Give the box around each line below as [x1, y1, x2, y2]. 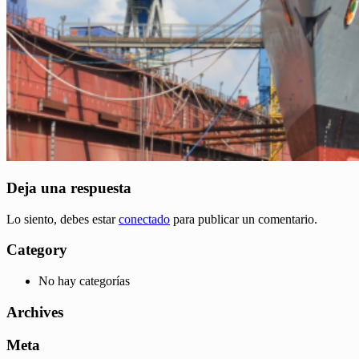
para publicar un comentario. [170, 212, 317, 226]
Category [6, 241, 67, 259]
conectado [119, 212, 170, 226]
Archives [6, 303, 63, 321]
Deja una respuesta [6, 179, 131, 196]
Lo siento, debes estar [6, 212, 119, 226]
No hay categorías [38, 274, 130, 288]
